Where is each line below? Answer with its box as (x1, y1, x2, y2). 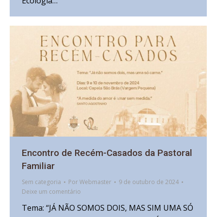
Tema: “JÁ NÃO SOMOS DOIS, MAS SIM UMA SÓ (22, 202, 193, 214)
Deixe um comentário (22, 187, 81, 196)
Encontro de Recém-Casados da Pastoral (22, 147, 192, 159)
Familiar (22, 160, 55, 172)
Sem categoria (22, 178, 61, 186)
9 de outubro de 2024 (119, 178, 179, 186)
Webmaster (79, 178, 111, 186)
